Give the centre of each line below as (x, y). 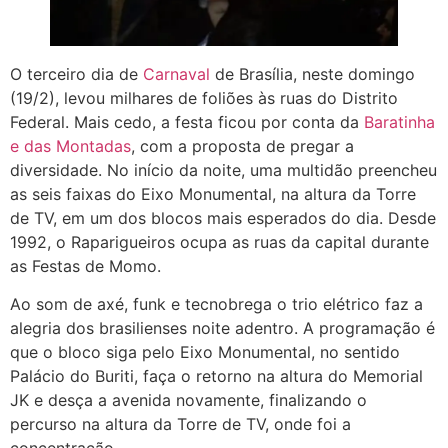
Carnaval (176, 74)
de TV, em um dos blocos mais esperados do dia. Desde (223, 218)
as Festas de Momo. (85, 266)
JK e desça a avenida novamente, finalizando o (188, 400)
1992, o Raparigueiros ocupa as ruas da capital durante (219, 242)
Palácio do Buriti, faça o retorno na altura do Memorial (216, 376)
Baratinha (399, 122)
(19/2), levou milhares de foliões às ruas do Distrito (204, 98)
